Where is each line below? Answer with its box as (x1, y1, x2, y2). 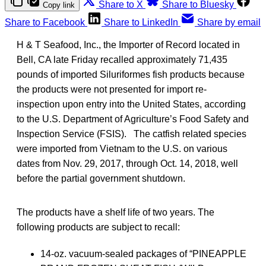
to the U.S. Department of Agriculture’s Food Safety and (17, 113, 249, 124)
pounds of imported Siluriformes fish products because (17, 69, 245, 80)
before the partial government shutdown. (17, 173, 185, 183)
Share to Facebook (5, 17, 85, 27)
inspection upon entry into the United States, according (17, 99, 246, 109)
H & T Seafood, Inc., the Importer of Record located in (17, 39, 240, 50)
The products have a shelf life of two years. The (17, 207, 214, 217)
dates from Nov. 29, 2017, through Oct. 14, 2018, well (17, 158, 238, 169)
